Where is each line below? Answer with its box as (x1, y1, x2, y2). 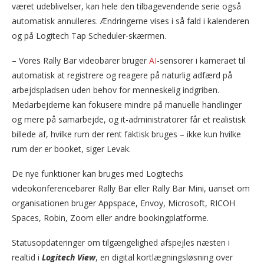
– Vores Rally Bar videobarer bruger (12, 55, 149, 67)
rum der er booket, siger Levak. (12, 143, 131, 155)
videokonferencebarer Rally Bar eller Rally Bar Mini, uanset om (12, 183, 250, 194)
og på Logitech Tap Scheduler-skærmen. (12, 30, 166, 42)
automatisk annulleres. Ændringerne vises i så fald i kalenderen (12, 15, 249, 27)
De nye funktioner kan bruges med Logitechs (12, 168, 183, 180)
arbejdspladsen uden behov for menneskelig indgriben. (12, 84, 219, 96)
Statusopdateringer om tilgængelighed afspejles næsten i (12, 237, 230, 249)
